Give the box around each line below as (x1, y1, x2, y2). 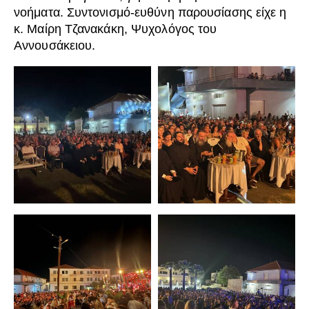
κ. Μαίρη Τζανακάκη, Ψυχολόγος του (14, 22, 217, 37)
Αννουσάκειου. (14, 39, 96, 53)
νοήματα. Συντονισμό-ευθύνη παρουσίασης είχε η (14, 6, 287, 20)
